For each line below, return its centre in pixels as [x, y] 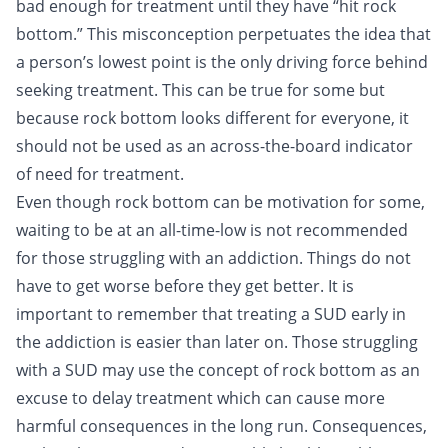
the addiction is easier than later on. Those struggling [217, 342]
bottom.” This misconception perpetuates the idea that [223, 34]
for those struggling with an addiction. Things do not [213, 258]
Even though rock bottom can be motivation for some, [220, 202]
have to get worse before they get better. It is [185, 286]
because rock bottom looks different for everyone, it [212, 118]
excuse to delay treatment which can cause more [200, 398]
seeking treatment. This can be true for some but [200, 90]
